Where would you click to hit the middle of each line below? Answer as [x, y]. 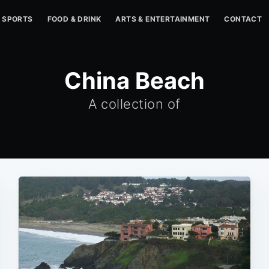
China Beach [134, 80]
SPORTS [17, 19]
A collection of [134, 104]
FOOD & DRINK [74, 19]
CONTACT [243, 19]
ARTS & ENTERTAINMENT [163, 19]
